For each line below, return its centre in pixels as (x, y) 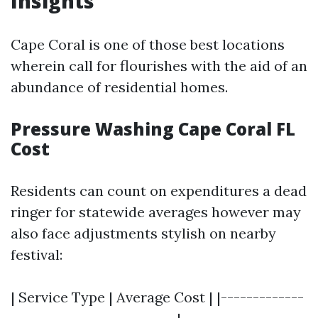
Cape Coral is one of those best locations (148, 44)
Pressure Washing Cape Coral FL (153, 129)
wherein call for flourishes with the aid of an (159, 66)
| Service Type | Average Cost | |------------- (157, 297)
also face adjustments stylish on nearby (143, 233)
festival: (37, 254)
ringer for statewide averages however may (156, 212)
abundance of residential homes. (119, 87)
